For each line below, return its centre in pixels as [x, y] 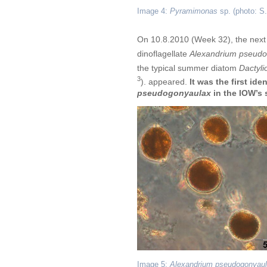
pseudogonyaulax [174, 93]
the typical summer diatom [188, 68]
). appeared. [165, 81]
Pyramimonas [194, 12]
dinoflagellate [163, 53]
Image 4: [153, 12]
